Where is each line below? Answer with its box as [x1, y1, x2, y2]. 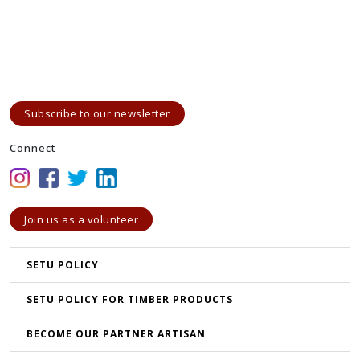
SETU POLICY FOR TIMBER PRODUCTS [27, 292, 234, 306]
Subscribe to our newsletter [24, 105, 170, 121]
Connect [10, 140, 56, 155]
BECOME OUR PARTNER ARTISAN [27, 326, 207, 341]
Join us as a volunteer [24, 211, 138, 227]
